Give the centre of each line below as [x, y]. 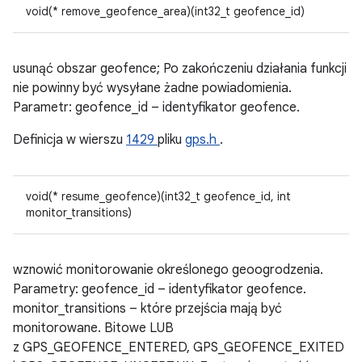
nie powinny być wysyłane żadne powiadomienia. [152, 88]
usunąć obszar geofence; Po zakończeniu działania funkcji [180, 69]
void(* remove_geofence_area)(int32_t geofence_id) [165, 11]
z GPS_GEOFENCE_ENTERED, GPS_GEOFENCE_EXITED [179, 347]
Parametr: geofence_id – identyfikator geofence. [156, 107]
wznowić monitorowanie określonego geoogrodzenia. [168, 270]
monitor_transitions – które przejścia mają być [147, 309]
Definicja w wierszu [69, 140]
